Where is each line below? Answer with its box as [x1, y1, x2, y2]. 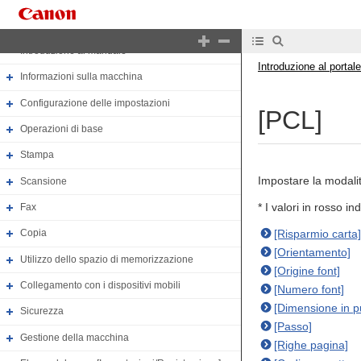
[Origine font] [274, 264, 340, 277]
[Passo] [274, 320, 312, 333]
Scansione [20, 175, 67, 187]
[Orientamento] [274, 246, 351, 259]
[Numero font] [274, 283, 344, 296]
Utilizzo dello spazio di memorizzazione [20, 253, 193, 265]
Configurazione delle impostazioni [20, 97, 170, 109]
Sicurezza [20, 305, 64, 317]
